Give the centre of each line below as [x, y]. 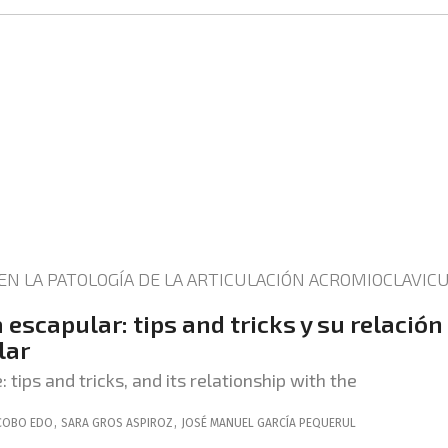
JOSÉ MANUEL [217, 423]
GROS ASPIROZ [132, 423]
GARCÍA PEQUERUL [306, 423]
